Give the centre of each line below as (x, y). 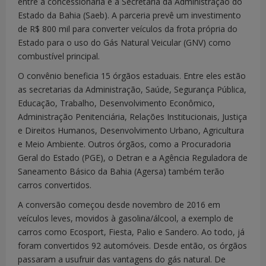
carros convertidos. (55, 185)
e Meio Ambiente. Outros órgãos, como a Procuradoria (124, 144)
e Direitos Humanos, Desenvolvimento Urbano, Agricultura (131, 130)
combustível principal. (59, 56)
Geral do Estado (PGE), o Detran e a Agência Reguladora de (133, 157)
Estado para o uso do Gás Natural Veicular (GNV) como (124, 42)
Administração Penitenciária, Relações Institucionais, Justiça (132, 116)
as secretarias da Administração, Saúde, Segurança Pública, (132, 89)
